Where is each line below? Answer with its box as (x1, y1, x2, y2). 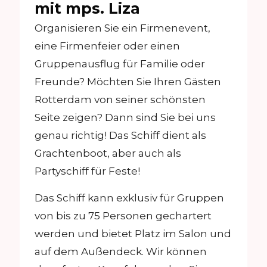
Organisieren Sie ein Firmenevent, (35, 21, 210, 34)
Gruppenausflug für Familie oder (35, 57, 205, 70)
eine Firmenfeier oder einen (35, 39, 180, 52)
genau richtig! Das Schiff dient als (35, 129, 206, 141)
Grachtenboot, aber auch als (35, 147, 181, 159)
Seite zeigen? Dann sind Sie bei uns (35, 111, 216, 123)
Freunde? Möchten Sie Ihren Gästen (35, 75, 221, 88)
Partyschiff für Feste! (35, 164, 140, 177)
